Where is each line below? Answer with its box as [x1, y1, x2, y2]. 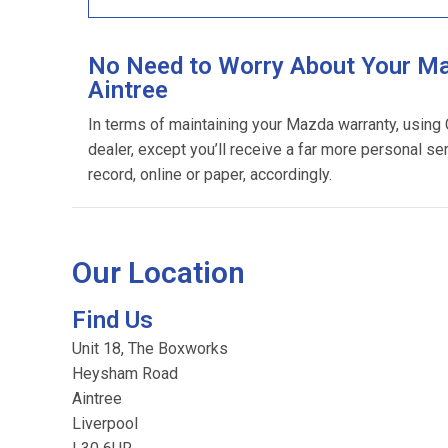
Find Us [72, 306, 153, 334]
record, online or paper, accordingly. [88, 165, 332, 184]
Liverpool [72, 414, 138, 433]
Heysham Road [72, 364, 178, 383]
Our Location [72, 255, 245, 290]
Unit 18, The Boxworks [72, 339, 228, 358]
